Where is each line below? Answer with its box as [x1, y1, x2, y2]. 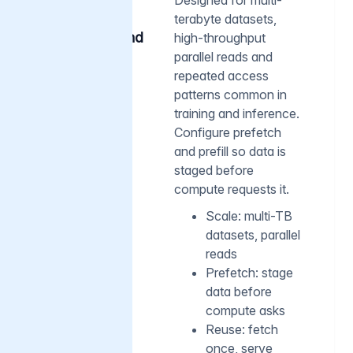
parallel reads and [174, 48, 273, 65]
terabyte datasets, [174, 10, 277, 27]
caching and [62, 28, 143, 46]
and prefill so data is [174, 143, 286, 159]
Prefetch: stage [206, 264, 293, 281]
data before [206, 283, 272, 299]
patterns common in [174, 86, 287, 102]
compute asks [206, 302, 285, 318]
